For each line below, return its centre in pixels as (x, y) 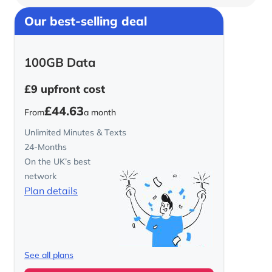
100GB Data (60, 62)
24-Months (46, 147)
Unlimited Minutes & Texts (75, 132)
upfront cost (71, 89)
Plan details (51, 191)
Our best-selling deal (86, 21)
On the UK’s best (57, 161)
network (40, 176)
